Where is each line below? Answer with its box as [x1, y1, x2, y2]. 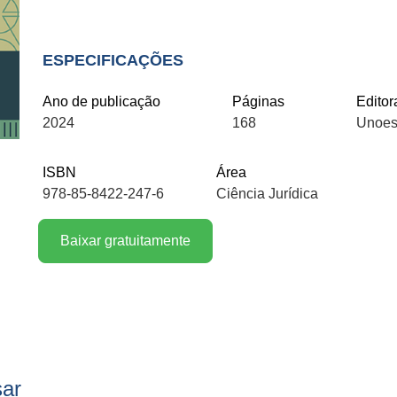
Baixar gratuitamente [59, 233, 191, 248]
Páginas [232, 94, 284, 109]
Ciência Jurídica [216, 186, 319, 201]
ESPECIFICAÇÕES [43, 51, 183, 69]
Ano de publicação [43, 94, 160, 109]
